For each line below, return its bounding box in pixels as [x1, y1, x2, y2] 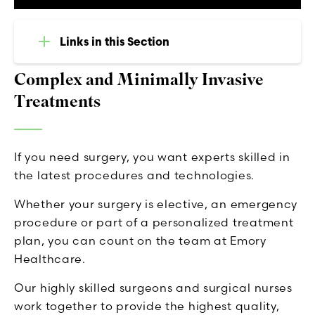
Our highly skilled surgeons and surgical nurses [14, 280, 292, 295]
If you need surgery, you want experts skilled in [14, 149, 290, 164]
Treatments [14, 90, 101, 112]
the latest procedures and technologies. [14, 167, 255, 182]
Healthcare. [14, 251, 86, 266]
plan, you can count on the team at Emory [14, 233, 266, 247]
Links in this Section [60, 34, 169, 49]
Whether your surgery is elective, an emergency [14, 196, 298, 211]
